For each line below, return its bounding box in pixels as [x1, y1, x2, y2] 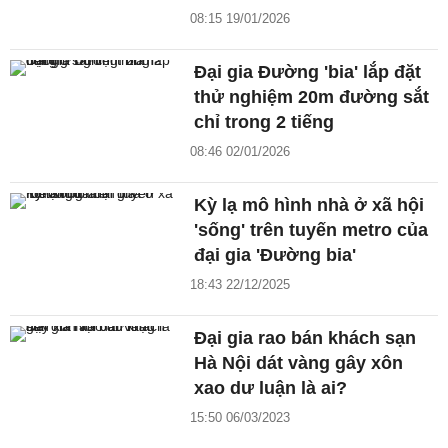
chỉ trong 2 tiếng [194, 112, 335, 133]
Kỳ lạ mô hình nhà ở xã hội [194, 195, 425, 216]
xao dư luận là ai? [194, 378, 348, 399]
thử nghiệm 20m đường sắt [194, 87, 430, 108]
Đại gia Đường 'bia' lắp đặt [194, 62, 422, 83]
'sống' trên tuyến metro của [194, 220, 429, 241]
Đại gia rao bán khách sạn [194, 328, 417, 349]
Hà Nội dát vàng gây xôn [194, 353, 404, 374]
